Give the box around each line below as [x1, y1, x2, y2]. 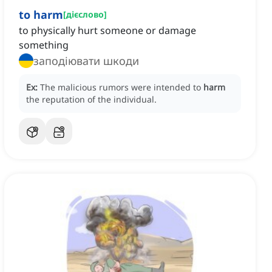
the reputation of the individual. [26, 93, 157, 106]
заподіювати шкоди [33, 53, 139, 69]
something [19, 38, 69, 52]
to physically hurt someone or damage [19, 24, 196, 38]
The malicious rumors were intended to [40, 81, 203, 93]
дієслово [66, 8, 104, 21]
